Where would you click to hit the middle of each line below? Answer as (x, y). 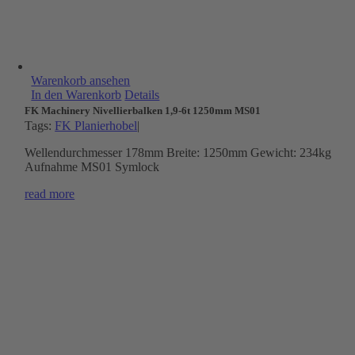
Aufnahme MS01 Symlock (92, 167)
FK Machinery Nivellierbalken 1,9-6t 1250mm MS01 (143, 111)
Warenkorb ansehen (81, 80)
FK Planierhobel (96, 126)
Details (142, 95)
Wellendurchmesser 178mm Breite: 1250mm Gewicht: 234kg (178, 153)
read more (50, 194)
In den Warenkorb (76, 95)
